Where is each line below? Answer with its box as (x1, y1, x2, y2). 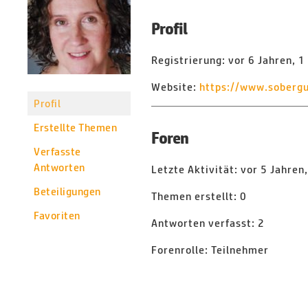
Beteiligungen (34, 184, 101, 199)
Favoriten (34, 208, 80, 223)
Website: (151, 80, 199, 94)
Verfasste (34, 144, 81, 159)
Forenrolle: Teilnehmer (151, 243, 269, 257)
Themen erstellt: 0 (151, 189, 247, 203)
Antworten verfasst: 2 (151, 216, 265, 230)
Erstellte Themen (34, 120, 117, 135)
